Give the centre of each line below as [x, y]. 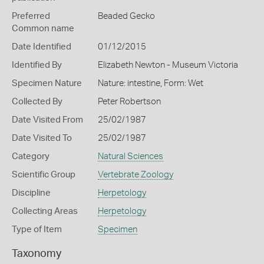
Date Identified [42, 47]
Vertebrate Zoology [135, 175]
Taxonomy [37, 254]
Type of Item [37, 230]
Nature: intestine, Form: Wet [150, 83]
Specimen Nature [47, 83]
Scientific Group [44, 175]
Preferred [31, 16]
